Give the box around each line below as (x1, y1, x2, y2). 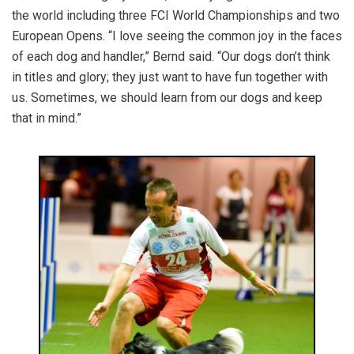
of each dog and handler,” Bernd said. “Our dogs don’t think (12, 49, 330, 64)
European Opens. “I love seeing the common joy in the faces (12, 28, 342, 43)
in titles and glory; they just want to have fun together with (12, 70, 328, 85)
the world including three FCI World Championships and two (12, 8, 340, 23)
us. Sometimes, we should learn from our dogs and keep (12, 90, 322, 105)
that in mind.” (12, 111, 81, 126)
